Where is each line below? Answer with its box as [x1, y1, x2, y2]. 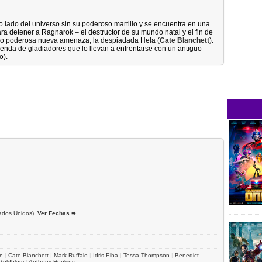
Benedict [175, 251, 199, 258]
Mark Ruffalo [54, 251, 88, 258]
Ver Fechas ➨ [37, 209, 76, 216]
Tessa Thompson [123, 251, 170, 258]
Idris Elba [93, 251, 118, 258]
